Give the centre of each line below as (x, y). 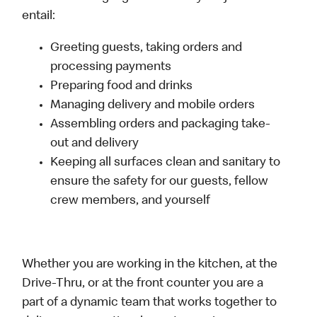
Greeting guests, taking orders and (146, 48)
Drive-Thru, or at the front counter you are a (143, 284)
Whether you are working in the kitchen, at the (150, 265)
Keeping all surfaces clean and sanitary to (166, 163)
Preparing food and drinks (122, 87)
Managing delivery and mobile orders (153, 106)
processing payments (111, 68)
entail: (39, 17)
